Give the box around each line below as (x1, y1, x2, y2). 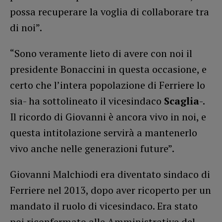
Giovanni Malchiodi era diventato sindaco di (10, 167, 210, 181)
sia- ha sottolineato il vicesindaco (10, 94, 164, 108)
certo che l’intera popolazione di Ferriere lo (10, 78, 205, 92)
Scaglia (164, 94, 199, 108)
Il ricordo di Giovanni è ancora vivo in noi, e (10, 110, 206, 123)
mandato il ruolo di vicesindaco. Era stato (10, 199, 198, 213)
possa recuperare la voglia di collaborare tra (10, 4, 209, 18)
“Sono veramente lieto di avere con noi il (10, 46, 192, 60)
